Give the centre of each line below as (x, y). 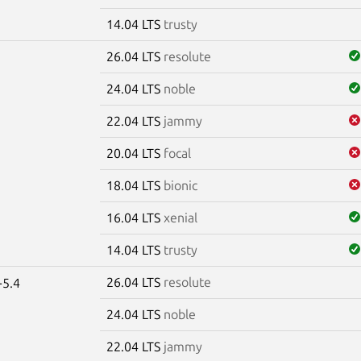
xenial (180, 217)
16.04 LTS (135, 217)
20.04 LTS (135, 153)
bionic (180, 185)
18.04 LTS (135, 185)
